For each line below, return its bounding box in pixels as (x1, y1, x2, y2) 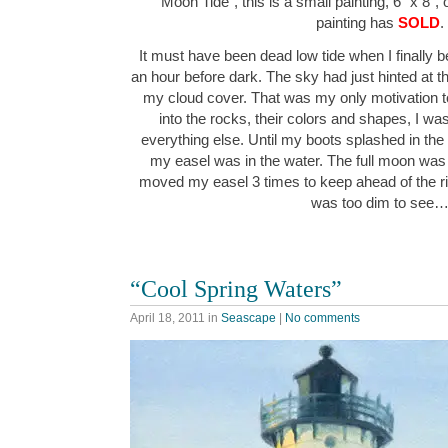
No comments (285, 311, 360, 326)
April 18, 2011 (130, 311, 205, 326)
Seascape (221, 311, 276, 326)
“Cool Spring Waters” (130, 275, 342, 303)
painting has (316, 14, 398, 32)
